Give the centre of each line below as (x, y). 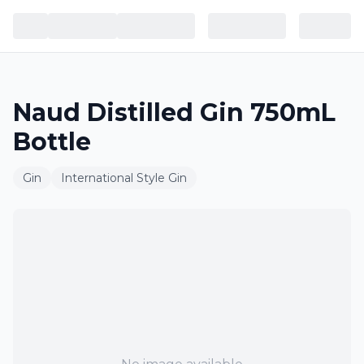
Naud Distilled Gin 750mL (174, 113)
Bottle (52, 142)
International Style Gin (124, 178)
